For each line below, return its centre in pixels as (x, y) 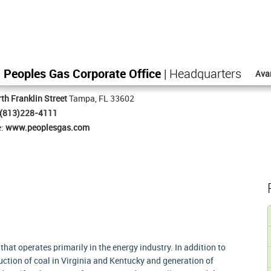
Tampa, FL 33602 (101, 99)
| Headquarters (201, 75)
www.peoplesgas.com (47, 128)
